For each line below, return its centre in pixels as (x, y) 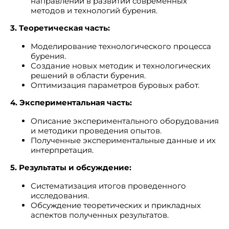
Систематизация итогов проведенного (108, 186)
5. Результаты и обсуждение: (71, 167)
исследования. (60, 196)
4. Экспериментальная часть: (71, 102)
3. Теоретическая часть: (60, 28)
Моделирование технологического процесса (121, 46)
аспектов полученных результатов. (100, 215)
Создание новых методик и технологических (121, 66)
